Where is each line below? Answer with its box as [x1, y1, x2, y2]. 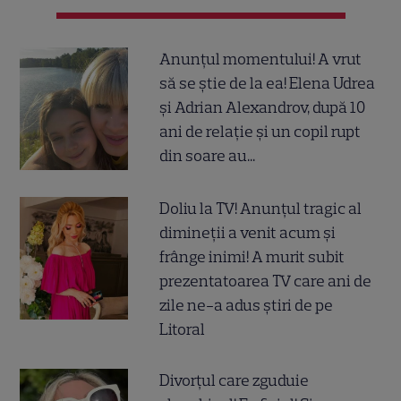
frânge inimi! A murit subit [159, 246, 346, 267]
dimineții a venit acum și [159, 222, 337, 243]
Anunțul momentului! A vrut [159, 48, 363, 69]
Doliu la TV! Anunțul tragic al [159, 198, 363, 218]
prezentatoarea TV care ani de [159, 270, 372, 291]
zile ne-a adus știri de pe [159, 294, 334, 315]
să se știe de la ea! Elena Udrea [159, 73, 376, 93]
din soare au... [159, 145, 256, 166]
